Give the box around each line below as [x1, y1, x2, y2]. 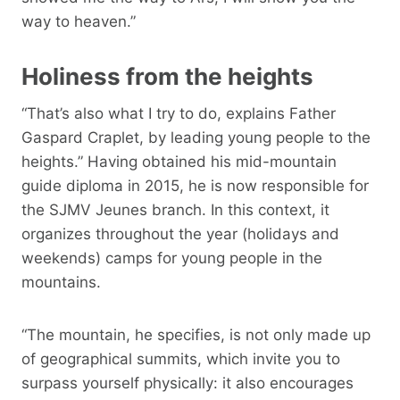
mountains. [21, 272, 101, 291]
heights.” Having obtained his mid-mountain [21, 152, 337, 171]
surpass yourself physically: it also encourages [21, 373, 354, 392]
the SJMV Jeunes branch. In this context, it [21, 200, 329, 219]
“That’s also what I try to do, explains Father [21, 104, 336, 122]
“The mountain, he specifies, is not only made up [21, 325, 371, 344]
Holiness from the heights [21, 62, 313, 90]
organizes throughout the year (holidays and [21, 224, 339, 243]
